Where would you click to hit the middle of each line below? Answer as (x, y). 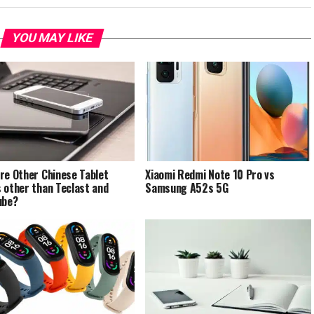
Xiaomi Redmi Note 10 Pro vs (210, 174)
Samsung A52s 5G (187, 187)
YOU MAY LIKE (52, 38)
